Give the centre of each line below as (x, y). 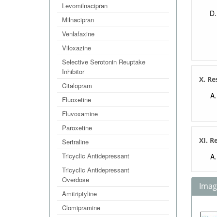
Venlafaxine (78, 34)
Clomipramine (81, 208)
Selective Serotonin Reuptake (104, 62)
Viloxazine (77, 48)
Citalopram (77, 85)
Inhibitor (73, 71)
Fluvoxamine (80, 114)
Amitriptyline (79, 194)
